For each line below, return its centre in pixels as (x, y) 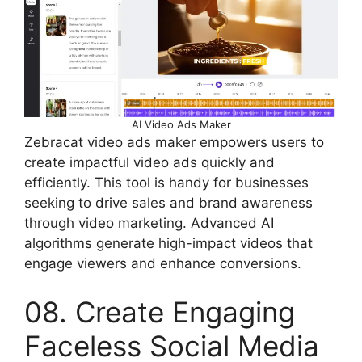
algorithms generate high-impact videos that (168, 244)
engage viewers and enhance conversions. (163, 264)
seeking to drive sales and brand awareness (168, 203)
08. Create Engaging (160, 311)
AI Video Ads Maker (181, 125)
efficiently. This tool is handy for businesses (166, 183)
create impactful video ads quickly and (149, 163)
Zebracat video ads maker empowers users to (174, 143)
